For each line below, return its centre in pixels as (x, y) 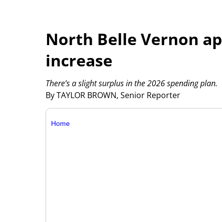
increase (79, 60)
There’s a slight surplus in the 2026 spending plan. (132, 83)
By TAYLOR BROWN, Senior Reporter (114, 95)
